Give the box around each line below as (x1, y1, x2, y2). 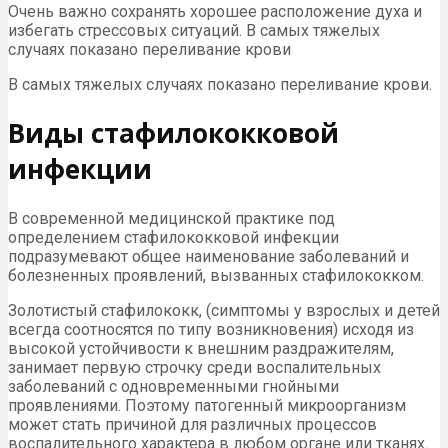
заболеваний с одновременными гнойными (8, 377, 339, 397)
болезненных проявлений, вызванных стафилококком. (8, 266, 424, 286)
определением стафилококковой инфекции (8, 228, 339, 248)
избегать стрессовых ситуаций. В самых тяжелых (8, 20, 380, 40)
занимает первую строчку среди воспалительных (8, 358, 381, 378)
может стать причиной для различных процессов (8, 415, 377, 435)
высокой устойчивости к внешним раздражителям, (8, 339, 394, 359)
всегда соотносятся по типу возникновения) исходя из (8, 320, 414, 340)
